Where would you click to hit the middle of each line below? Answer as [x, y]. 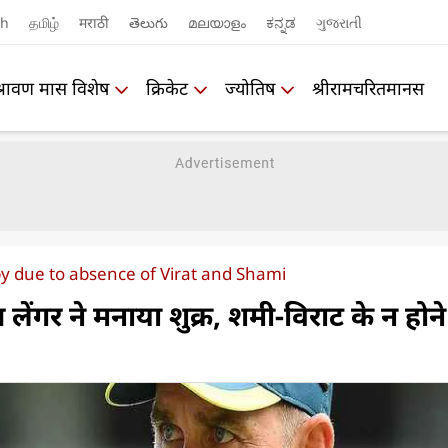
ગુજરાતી [339, 22]
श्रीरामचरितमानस [368, 87]
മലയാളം [217, 22]
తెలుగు [148, 22]
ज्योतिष [250, 87]
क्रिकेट [167, 87]
